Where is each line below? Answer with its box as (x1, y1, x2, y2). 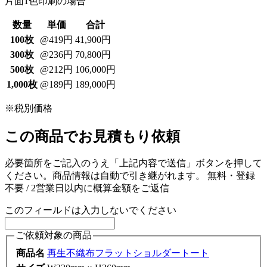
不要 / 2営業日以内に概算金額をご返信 (5, 183, 169, 194)
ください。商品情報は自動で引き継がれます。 (5, 170, 207, 181)
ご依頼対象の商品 (15, 230, 92, 241)
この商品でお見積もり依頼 (5, 128, 180, 144)
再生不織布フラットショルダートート (47, 248, 209, 259)
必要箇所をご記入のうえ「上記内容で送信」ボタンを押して (5, 158, 262, 169)
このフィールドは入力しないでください (5, 205, 176, 216)
